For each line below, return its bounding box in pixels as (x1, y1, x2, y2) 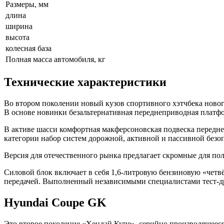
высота (5, 33, 29, 42)
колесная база (5, 44, 51, 53)
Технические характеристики (4, 75, 166, 89)
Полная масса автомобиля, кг (5, 55, 105, 64)
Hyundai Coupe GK (4, 195, 106, 209)
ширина (5, 22, 32, 31)
